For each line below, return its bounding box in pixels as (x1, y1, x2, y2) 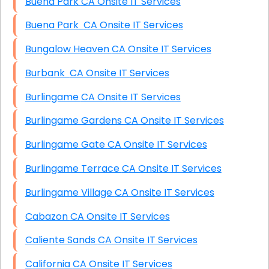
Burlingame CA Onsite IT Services (80, 89, 181, 104)
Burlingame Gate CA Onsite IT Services (107, 138, 207, 152)
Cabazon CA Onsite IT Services (70, 209, 170, 223)
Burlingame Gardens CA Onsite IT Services (124, 113, 224, 128)
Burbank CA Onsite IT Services (69, 65, 169, 80)
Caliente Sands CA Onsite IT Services (97, 233, 198, 247)
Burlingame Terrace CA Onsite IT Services (121, 161, 222, 175)
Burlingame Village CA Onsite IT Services (114, 185, 214, 199)
